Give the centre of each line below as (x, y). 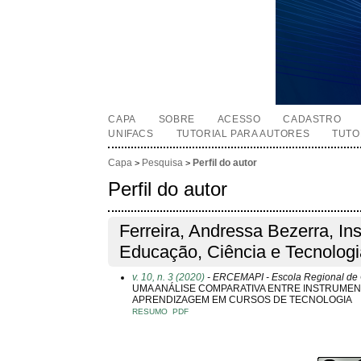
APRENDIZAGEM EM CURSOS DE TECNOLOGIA (243, 299)
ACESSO (239, 119)
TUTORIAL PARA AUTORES (243, 134)
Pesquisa (163, 163)
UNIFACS (131, 134)
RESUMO (150, 311)
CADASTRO (312, 119)
